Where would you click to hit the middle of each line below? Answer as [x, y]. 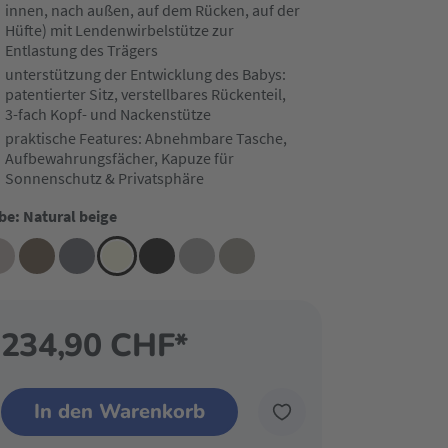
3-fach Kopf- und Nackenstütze [107, 114]
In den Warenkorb [119, 411]
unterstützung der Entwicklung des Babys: [145, 74]
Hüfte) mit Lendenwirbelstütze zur [119, 30]
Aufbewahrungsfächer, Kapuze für [119, 158]
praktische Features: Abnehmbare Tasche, [145, 138]
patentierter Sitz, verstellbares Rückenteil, [145, 94]
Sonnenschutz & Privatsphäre [104, 178]
